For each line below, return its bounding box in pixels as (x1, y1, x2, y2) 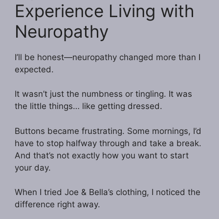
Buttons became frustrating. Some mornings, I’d (15, 126, 201, 136)
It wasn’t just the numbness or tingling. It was (15, 89, 192, 99)
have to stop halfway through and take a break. (15, 138, 201, 148)
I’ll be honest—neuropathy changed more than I (15, 52, 200, 62)
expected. (15, 64, 54, 74)
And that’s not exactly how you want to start (15, 150, 189, 160)
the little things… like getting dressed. (15, 101, 162, 111)
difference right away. (15, 199, 100, 210)
